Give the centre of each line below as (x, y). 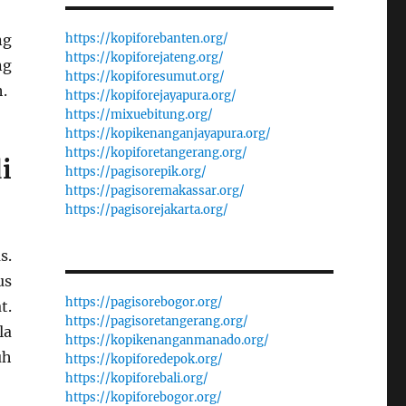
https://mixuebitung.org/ (139, 114)
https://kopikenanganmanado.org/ (167, 340)
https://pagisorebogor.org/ (144, 302)
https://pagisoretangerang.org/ (156, 321)
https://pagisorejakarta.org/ (146, 209)
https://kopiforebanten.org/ (146, 38)
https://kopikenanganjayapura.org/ (168, 133)
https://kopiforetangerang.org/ (156, 152)
